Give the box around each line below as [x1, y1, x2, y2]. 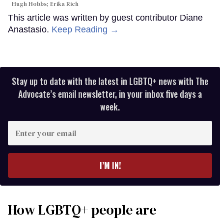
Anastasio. [8, 24, 52, 34]
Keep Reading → [52, 24, 119, 34]
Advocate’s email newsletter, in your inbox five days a [18, 87, 202, 100]
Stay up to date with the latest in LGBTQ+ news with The [12, 74, 208, 87]
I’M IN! [99, 159, 121, 171]
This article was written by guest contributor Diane [8, 12, 203, 23]
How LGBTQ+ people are [8, 200, 156, 219]
